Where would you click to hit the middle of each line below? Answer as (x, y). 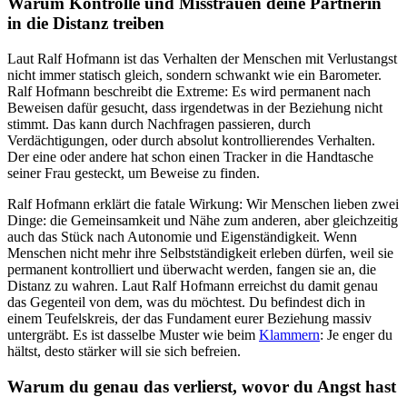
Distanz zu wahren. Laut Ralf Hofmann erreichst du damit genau (193, 285)
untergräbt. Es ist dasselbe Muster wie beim (133, 334)
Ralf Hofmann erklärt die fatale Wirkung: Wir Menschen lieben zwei (203, 203)
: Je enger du (356, 334)
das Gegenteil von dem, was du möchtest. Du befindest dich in (186, 302)
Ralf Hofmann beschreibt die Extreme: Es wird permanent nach (189, 91)
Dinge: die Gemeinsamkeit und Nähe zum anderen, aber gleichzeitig (203, 220)
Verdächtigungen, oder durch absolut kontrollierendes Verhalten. (191, 140)
